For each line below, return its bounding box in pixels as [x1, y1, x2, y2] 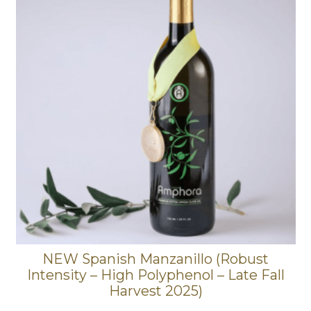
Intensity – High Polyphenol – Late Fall [26, 267, 285, 284]
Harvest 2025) [108, 283, 203, 300]
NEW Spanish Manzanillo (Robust [42, 251, 269, 268]
